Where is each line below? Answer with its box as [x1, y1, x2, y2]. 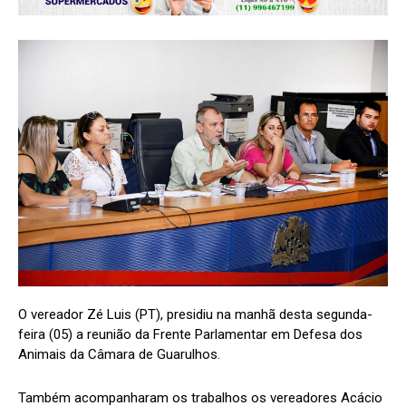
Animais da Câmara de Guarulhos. [18, 346, 220, 363]
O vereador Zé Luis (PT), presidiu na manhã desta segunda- [18, 306, 372, 324]
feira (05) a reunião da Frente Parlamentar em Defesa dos [18, 326, 362, 343]
